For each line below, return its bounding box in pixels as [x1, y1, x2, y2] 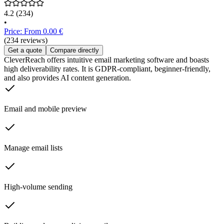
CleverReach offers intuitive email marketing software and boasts [4, 55, 209, 64]
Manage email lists [4, 143, 62, 152]
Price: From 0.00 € [4, 27, 63, 36]
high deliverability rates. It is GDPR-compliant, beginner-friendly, [4, 64, 210, 73]
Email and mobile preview [4, 104, 87, 113]
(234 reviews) [4, 36, 47, 45]
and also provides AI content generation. [4, 73, 131, 82]
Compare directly [50, 46, 99, 54]
